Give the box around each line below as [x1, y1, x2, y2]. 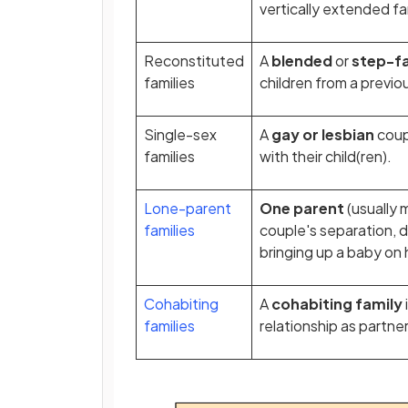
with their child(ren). [260, 147, 392, 166]
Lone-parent [144, 199, 231, 218]
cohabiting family [271, 294, 403, 313]
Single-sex [144, 125, 217, 144]
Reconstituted [144, 51, 244, 70]
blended [271, 51, 335, 70]
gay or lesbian [271, 125, 377, 144]
